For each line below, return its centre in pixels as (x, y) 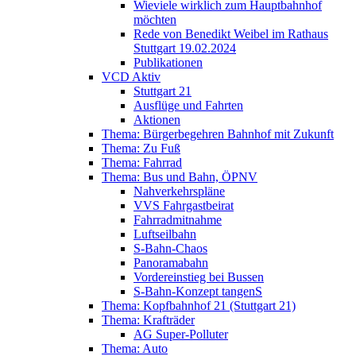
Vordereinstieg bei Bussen (199, 277)
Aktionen (157, 120)
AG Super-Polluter (181, 334)
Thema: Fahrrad (142, 163)
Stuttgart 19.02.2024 (185, 48)
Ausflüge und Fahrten (188, 105)
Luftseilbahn (165, 234)
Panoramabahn (171, 263)
